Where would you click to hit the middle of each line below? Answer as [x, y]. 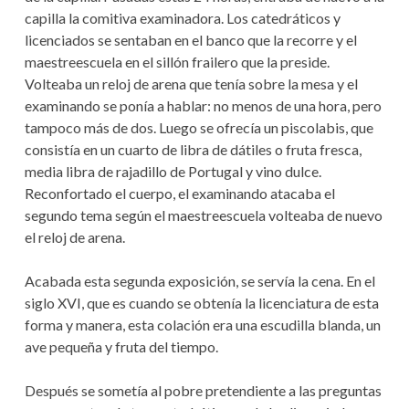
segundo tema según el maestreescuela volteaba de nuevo [203, 215]
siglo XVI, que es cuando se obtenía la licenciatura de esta [201, 303]
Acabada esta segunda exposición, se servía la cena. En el [199, 281]
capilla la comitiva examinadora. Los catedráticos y [182, 18]
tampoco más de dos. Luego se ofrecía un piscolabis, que [199, 128]
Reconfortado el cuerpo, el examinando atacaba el [179, 194]
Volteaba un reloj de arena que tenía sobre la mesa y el [191, 84]
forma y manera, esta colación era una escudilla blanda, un [202, 325]
